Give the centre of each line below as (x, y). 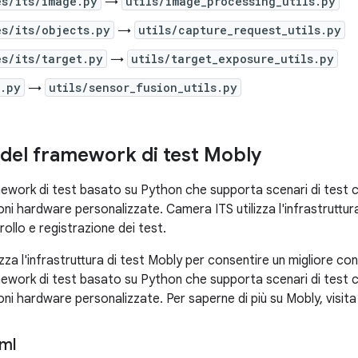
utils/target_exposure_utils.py (233, 59)
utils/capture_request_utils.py (240, 30)
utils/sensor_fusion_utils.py (143, 88)
